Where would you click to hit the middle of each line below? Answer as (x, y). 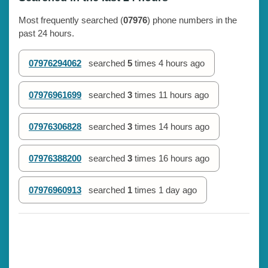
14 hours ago (184, 126)
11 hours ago (184, 95)
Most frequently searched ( (71, 20)
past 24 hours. (46, 33)
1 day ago (178, 190)
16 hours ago (184, 158)
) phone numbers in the (192, 20)
